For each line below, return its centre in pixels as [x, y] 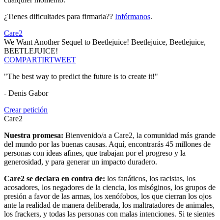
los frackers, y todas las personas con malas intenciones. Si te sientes [109, 214]
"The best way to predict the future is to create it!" [81, 77]
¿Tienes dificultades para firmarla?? [59, 17]
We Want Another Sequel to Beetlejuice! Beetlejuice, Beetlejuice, [105, 42]
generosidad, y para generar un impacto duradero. [81, 162]
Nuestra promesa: [35, 136]
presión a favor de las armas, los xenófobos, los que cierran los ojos [108, 196]
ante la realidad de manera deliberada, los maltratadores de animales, [109, 205]
